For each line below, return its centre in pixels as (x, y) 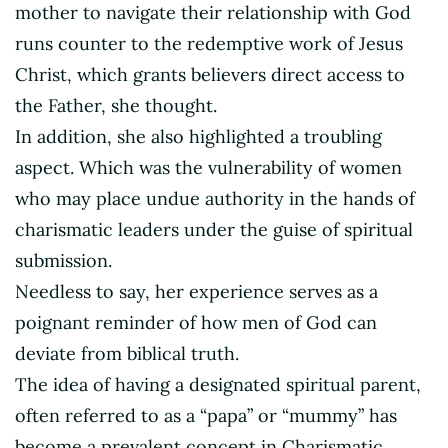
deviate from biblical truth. (127, 353)
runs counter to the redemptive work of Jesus (209, 43)
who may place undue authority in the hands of (215, 198)
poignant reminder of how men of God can (196, 322)
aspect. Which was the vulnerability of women (208, 167)
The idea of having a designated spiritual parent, (218, 384)
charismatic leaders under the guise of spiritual (214, 229)
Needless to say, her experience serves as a (196, 291)
